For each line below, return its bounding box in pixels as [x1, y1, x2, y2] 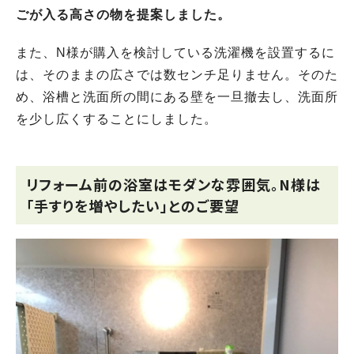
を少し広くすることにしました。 [16, 112, 217, 126]
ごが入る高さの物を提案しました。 [16, 7, 231, 21]
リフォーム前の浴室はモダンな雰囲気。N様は [25, 174, 321, 195]
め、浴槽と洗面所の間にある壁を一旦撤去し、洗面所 [16, 90, 338, 104]
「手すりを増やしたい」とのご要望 [25, 195, 239, 217]
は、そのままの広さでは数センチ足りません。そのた [16, 68, 338, 82]
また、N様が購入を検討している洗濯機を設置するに [16, 46, 335, 60]
